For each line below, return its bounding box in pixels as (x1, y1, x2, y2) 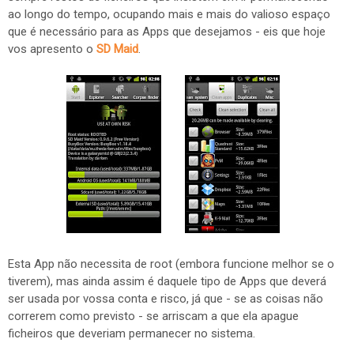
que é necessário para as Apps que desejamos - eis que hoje (8, 24, 326, 39)
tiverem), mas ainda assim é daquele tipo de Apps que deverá (8, 274, 326, 288)
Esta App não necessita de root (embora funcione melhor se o (8, 257, 334, 271)
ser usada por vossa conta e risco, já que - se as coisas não (8, 292, 323, 306)
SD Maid (96, 42, 138, 56)
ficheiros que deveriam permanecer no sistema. (8, 326, 255, 341)
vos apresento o (8, 42, 96, 56)
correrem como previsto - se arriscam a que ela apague (8, 309, 299, 323)
